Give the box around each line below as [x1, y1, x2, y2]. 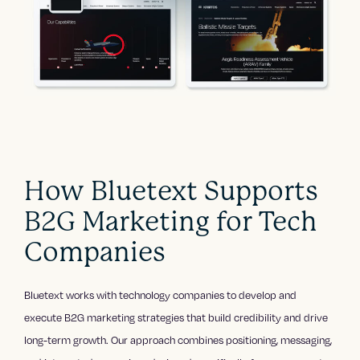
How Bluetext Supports [24, 174, 319, 207]
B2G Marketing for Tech [24, 205, 317, 237]
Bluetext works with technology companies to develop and [24, 287, 297, 302]
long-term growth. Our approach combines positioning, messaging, [24, 332, 333, 347]
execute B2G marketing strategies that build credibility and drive [24, 309, 329, 325]
